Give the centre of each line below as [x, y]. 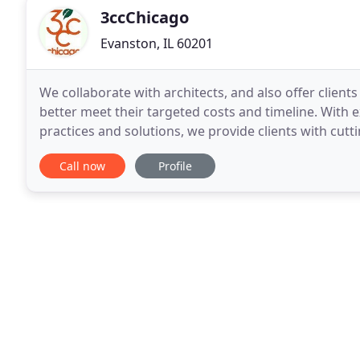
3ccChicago [145, 17]
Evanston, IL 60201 [157, 43]
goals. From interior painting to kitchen [178, 150]
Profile [175, 166]
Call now [82, 166]
